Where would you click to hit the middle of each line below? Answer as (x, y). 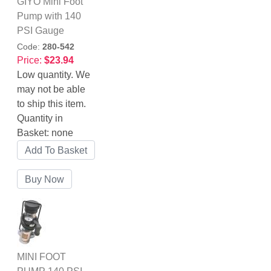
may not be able (51, 89)
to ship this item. (51, 104)
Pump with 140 (49, 16)
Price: (31, 60)
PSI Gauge (41, 31)
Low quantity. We (54, 75)
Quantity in (40, 118)
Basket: (34, 133)
